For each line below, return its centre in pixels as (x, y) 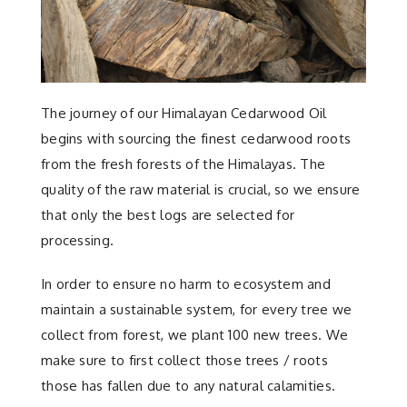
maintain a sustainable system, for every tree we (197, 309)
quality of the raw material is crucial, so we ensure (201, 189)
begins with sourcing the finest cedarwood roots (196, 139)
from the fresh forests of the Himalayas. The (184, 164)
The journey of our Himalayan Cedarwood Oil (184, 113)
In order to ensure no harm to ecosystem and (186, 284)
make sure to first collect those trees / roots (184, 360)
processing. (78, 240)
